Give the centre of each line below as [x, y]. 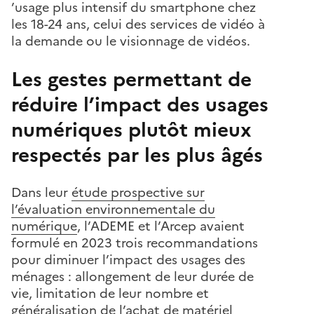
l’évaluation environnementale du [113, 209]
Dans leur [41, 192]
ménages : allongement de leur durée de [132, 277]
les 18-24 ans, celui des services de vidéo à [138, 24]
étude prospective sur [138, 192]
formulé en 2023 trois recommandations [135, 243]
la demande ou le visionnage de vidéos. [131, 41]
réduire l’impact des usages [140, 104]
